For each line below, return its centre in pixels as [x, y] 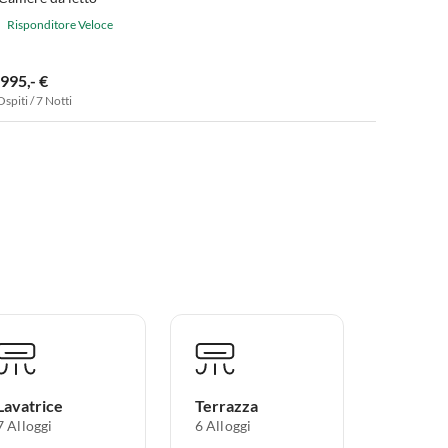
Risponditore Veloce [59, 24]
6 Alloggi [223, 426]
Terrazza [226, 406]
